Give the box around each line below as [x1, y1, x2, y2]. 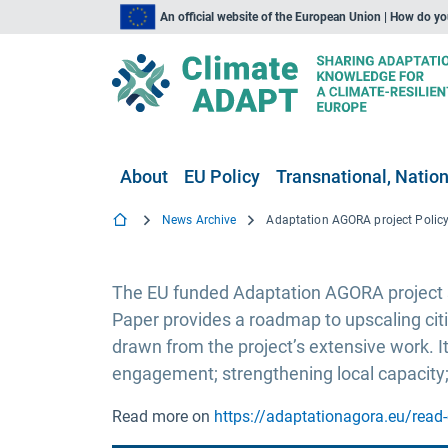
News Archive [162, 213, 237, 227]
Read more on [112, 407, 214, 426]
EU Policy [184, 166, 260, 187]
